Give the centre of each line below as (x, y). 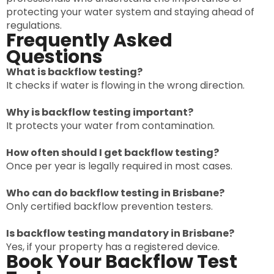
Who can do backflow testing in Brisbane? (115, 193)
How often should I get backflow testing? (113, 153)
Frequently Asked (89, 41)
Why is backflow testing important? (100, 113)
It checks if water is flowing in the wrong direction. (125, 86)
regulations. (34, 26)
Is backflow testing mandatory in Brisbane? (120, 234)
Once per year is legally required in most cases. (119, 166)
